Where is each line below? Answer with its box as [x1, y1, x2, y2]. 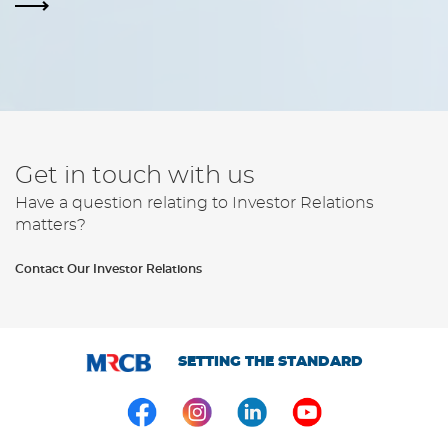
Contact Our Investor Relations [15, 263, 202, 276]
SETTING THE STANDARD [177, 355, 363, 370]
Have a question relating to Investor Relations [15, 195, 374, 212]
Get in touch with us [15, 164, 254, 189]
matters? [15, 217, 86, 234]
